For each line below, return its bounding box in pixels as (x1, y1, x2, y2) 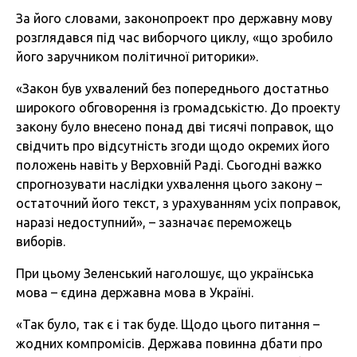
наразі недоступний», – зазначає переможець (16, 215, 292, 230)
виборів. (16, 234, 65, 249)
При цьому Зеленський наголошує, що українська (16, 266, 314, 281)
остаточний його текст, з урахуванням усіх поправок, (16, 196, 341, 211)
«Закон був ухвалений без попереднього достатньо (16, 81, 329, 96)
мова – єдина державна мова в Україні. (16, 285, 253, 300)
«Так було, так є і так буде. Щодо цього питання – (16, 317, 320, 332)
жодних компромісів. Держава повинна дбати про (16, 336, 323, 351)
